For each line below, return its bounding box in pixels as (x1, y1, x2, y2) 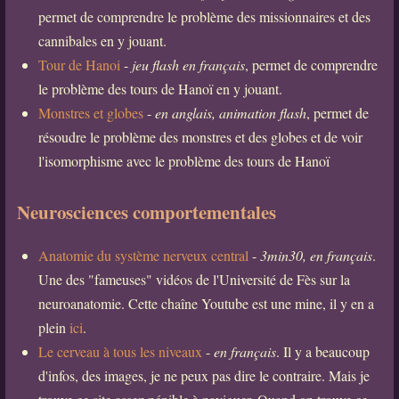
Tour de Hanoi (37, 54, 120, 74)
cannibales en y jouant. (37, 30, 167, 50)
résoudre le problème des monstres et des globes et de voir (37, 126, 362, 146)
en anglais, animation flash (154, 102, 306, 122)
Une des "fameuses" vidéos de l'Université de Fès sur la (37, 269, 350, 289)
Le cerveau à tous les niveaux (37, 341, 202, 361)
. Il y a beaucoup (275, 341, 370, 361)
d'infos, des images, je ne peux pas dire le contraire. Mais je (37, 365, 370, 385)
